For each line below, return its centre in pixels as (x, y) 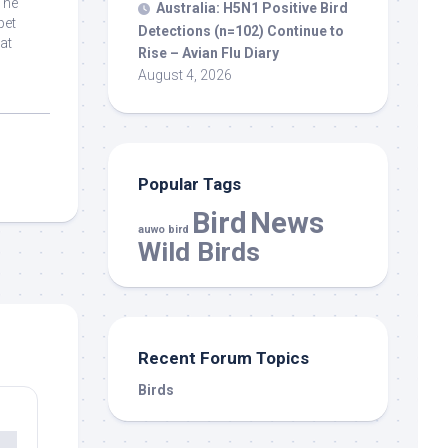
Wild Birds (199, 251)
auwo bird (163, 229)
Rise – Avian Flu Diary (208, 52)
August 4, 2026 (185, 74)
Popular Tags (189, 183)
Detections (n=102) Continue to (241, 30)
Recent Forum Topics (223, 357)
